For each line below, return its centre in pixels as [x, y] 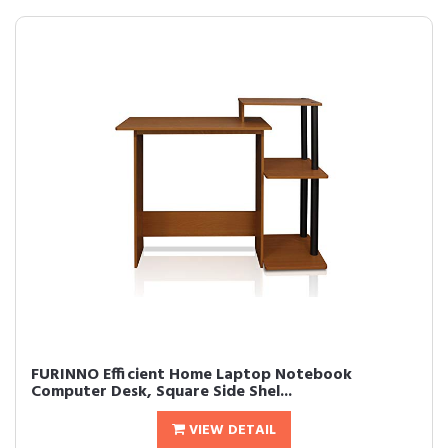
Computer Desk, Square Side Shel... [161, 392]
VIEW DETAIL [230, 430]
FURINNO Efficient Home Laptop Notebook [191, 375]
